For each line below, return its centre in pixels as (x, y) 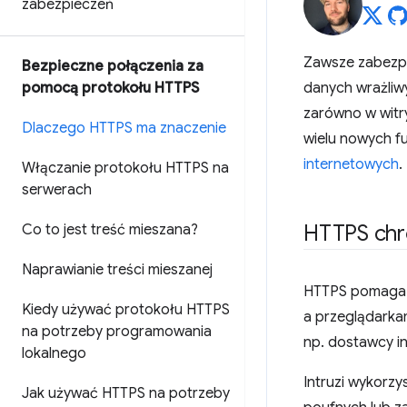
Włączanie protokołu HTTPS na (125, 168)
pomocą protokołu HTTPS (110, 88)
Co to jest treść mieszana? (110, 230)
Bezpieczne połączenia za (113, 66)
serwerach (57, 190)
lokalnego (54, 353)
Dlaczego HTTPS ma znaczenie (124, 128)
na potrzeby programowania (117, 332)
